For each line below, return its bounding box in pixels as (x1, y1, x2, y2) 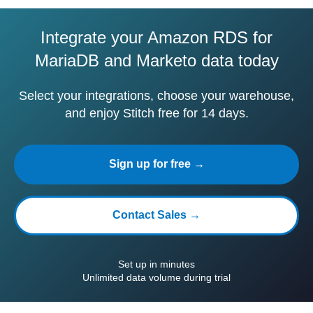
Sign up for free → (108, 158, 205, 170)
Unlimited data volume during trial (82, 272, 231, 283)
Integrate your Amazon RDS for (41, 28, 272, 47)
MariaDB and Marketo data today (34, 51, 279, 70)
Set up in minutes (118, 259, 195, 270)
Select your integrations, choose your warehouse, (19, 89, 294, 103)
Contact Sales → (112, 209, 201, 221)
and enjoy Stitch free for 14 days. (64, 106, 249, 120)
